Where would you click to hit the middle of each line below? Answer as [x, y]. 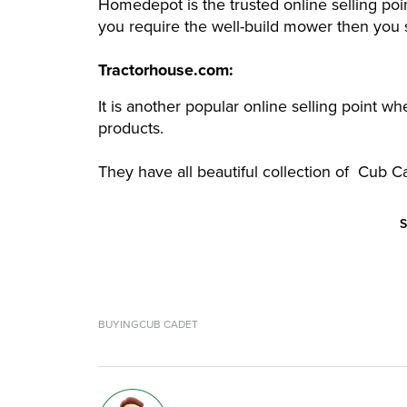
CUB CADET [169, 325]
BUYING [119, 325]
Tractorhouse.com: [168, 70]
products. [131, 129]
